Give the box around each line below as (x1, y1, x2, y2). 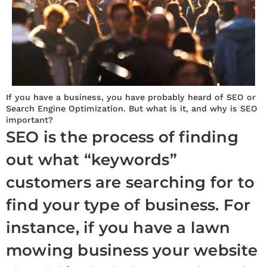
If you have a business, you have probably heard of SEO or (6, 92, 256, 103)
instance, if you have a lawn (6, 218, 231, 237)
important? (6, 115, 53, 125)
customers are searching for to (6, 173, 255, 192)
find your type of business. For (6, 195, 251, 215)
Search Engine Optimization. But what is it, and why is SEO (6, 104, 257, 114)
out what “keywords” (6, 150, 177, 169)
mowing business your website (6, 241, 258, 260)
